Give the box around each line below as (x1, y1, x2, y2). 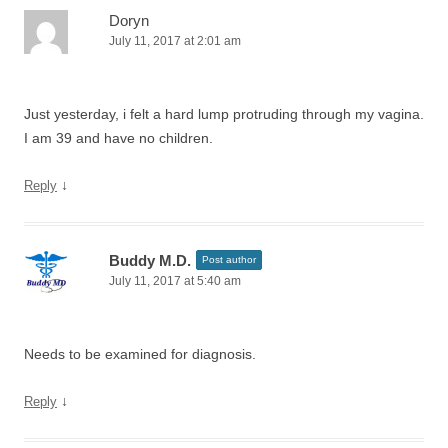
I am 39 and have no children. (24, 130, 213, 146)
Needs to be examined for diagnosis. (24, 346, 256, 362)
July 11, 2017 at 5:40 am (109, 274, 241, 288)
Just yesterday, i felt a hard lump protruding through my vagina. (24, 106, 424, 122)
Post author (202, 254, 256, 265)
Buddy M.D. (109, 252, 191, 269)
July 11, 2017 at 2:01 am (109, 34, 241, 48)
